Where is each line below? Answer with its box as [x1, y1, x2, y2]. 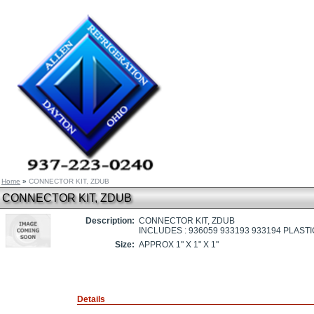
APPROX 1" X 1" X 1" [139, 240, 219, 250]
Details [77, 294, 105, 305]
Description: [86, 216, 135, 226]
